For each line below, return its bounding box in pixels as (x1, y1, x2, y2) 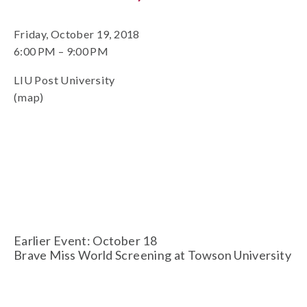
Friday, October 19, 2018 (14, 27, 140, 40)
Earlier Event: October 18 (14, 233, 157, 248)
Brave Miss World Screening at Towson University (14, 247, 291, 262)
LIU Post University (14, 73, 115, 86)
